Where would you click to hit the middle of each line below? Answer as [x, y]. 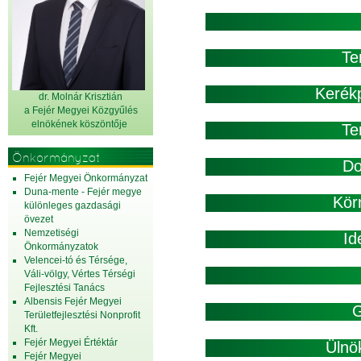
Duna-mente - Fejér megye [83, 192]
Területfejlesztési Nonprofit [82, 315]
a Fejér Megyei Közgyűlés [81, 110]
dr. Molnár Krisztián [81, 97]
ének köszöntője [93, 124]
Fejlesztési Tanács [64, 288]
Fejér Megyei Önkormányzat [86, 178]
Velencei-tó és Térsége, [76, 260]
